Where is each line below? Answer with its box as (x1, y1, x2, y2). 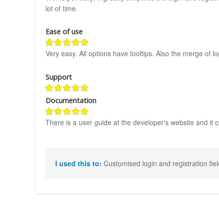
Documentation (45, 95, 96, 105)
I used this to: (55, 158, 104, 169)
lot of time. (45, 3, 78, 13)
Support (45, 72, 72, 82)
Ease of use (45, 27, 83, 37)
